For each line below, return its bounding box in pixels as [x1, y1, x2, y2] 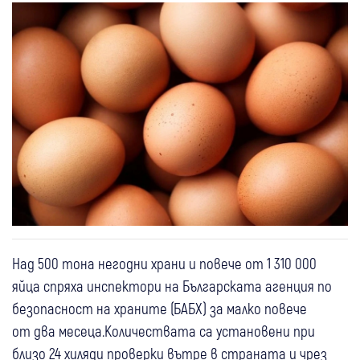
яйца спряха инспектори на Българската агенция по [12, 276, 332, 295]
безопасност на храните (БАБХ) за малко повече [12, 298, 307, 317]
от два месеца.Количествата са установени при [12, 321, 315, 340]
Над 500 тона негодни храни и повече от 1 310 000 [12, 253, 317, 272]
